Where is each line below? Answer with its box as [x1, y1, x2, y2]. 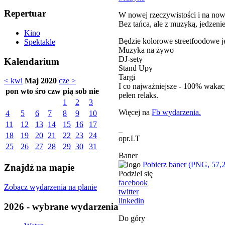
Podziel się [119, 169, 153, 178]
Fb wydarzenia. [152, 107, 201, 117]
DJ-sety [119, 54, 143, 63]
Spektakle [24, 38, 55, 46]
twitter [119, 187, 139, 196]
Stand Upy [119, 63, 153, 72]
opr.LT [119, 134, 140, 143]
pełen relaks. [119, 90, 158, 99]
